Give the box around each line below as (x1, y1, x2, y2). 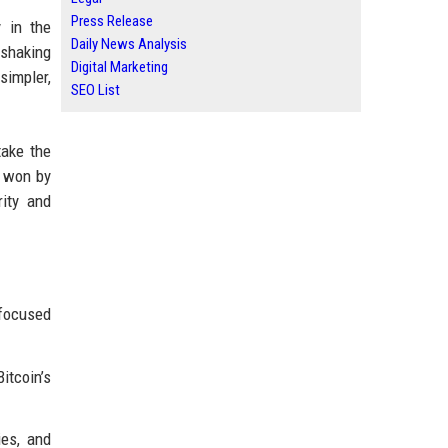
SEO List (71, 81, 120, 99)
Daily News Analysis (71, 35, 187, 53)
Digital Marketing (71, 58, 168, 76)
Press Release (71, 12, 153, 30)
